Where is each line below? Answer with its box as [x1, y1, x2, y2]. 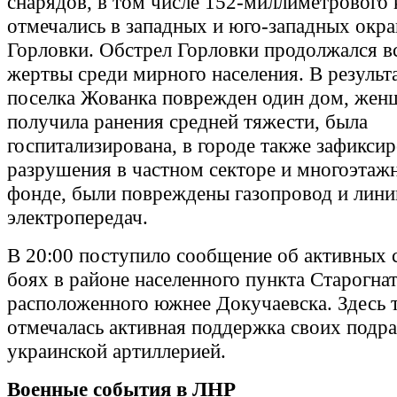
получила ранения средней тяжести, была [7, 110, 368, 134]
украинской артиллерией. [7, 339, 226, 363]
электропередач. [7, 206, 148, 230]
